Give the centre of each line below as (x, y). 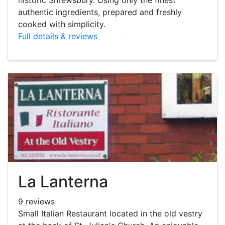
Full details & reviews (58, 36)
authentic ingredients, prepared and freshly (100, 12)
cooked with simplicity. (62, 24)
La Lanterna (63, 181)
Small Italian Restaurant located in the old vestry (110, 213)
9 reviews (36, 201)
